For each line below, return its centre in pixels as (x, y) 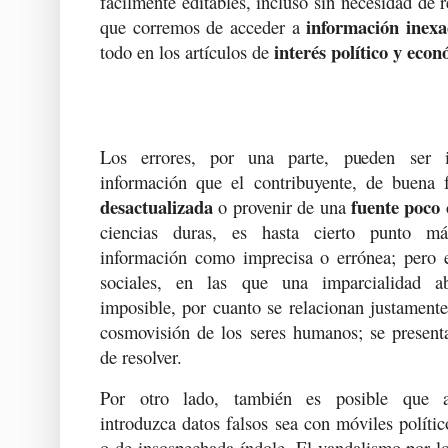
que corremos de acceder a (203, 26)
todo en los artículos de (187, 51)
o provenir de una (282, 207)
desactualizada (156, 207)
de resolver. (141, 357)
